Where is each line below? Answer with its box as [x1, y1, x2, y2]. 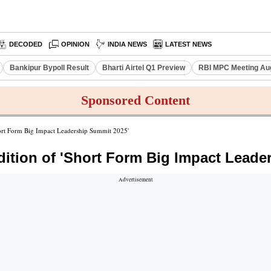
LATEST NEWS [165, 41, 212, 48]
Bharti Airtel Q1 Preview [102, 64, 185, 72]
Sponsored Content [81, 93, 190, 108]
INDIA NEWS [108, 41, 148, 48]
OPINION [61, 41, 90, 48]
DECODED [9, 41, 42, 48]
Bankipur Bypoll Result [10, 64, 89, 72]
